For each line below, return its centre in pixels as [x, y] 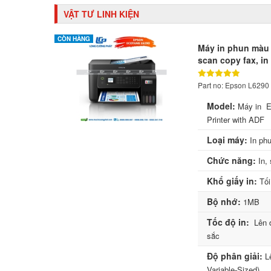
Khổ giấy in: [232, 181]
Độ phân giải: [234, 256]
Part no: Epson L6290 [233, 85]
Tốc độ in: [228, 222]
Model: [221, 106]
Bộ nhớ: [224, 202]
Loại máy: [227, 140]
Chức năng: [231, 161]
